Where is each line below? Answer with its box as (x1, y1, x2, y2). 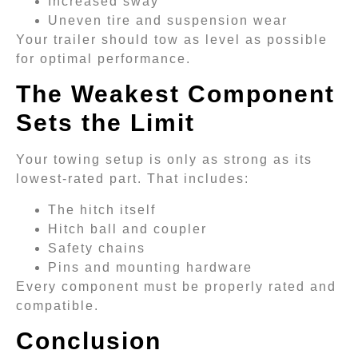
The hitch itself (48, 202, 156, 217)
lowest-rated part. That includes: (16, 172, 249, 186)
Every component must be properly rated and (16, 279, 336, 293)
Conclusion (16, 328, 161, 355)
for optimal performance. (16, 51, 191, 66)
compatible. (16, 298, 99, 312)
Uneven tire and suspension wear (48, 13, 288, 27)
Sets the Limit (16, 109, 195, 137)
